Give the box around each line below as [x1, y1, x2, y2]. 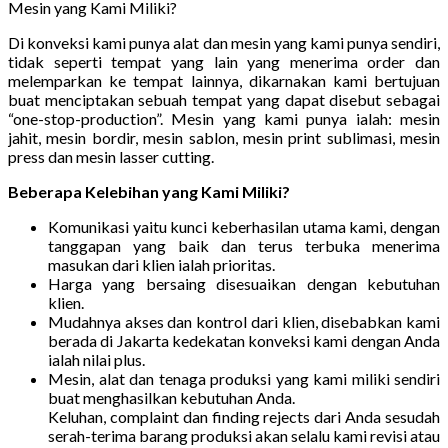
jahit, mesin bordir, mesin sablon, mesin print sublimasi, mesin [8, 127, 440, 147]
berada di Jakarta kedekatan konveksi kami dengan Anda [48, 330, 440, 350]
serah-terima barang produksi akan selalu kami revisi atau [48, 425, 440, 445]
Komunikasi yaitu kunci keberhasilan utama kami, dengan [48, 216, 440, 236]
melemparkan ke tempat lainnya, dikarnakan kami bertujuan [8, 70, 440, 90]
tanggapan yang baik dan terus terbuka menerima [48, 235, 440, 255]
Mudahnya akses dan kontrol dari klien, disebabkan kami [48, 311, 440, 331]
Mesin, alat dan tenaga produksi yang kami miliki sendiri [48, 368, 440, 388]
